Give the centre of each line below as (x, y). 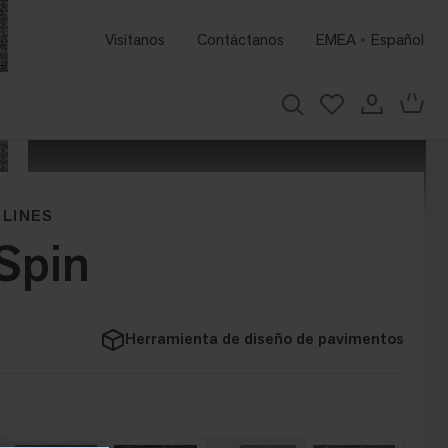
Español (397, 39)
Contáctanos (240, 39)
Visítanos (135, 39)
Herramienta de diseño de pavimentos (264, 339)
